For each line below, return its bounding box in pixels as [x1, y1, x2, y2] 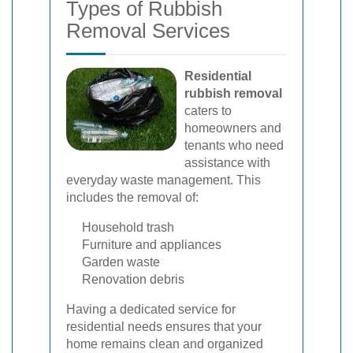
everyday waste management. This [66, 173, 261, 187]
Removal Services [66, 19, 230, 43]
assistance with [184, 156, 270, 169]
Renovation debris [82, 273, 184, 286]
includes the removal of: [66, 191, 199, 204]
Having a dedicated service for [66, 303, 236, 316]
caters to [184, 104, 232, 117]
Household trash [82, 221, 174, 234]
